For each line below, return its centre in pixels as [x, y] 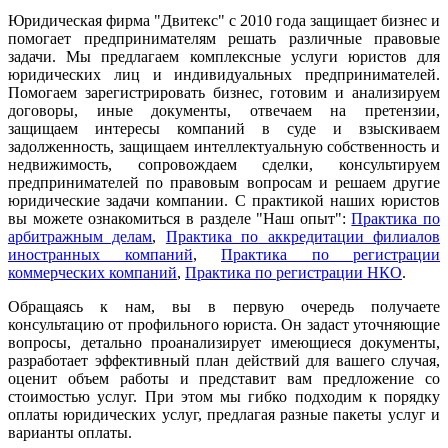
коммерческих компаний [92, 273]
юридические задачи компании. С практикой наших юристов [224, 201]
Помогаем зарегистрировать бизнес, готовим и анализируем [224, 93]
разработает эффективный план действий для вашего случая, [224, 361]
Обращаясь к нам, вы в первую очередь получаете [224, 307]
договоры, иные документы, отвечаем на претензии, [224, 111]
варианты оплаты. [70, 433]
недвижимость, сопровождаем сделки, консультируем [224, 165]
